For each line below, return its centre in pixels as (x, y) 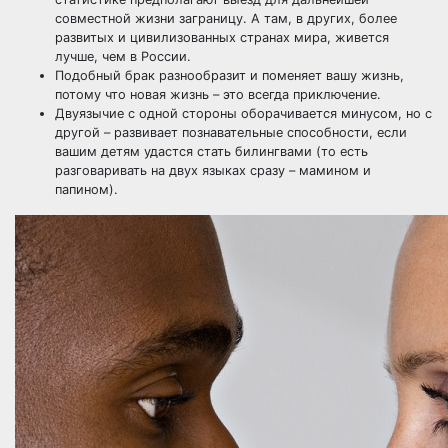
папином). (86, 189)
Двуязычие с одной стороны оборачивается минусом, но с (243, 113)
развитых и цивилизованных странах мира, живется (222, 37)
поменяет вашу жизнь (331, 75)
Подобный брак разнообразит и (158, 75)
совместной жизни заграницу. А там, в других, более (226, 18)
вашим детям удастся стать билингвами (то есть (211, 151)
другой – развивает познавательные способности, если (231, 132)
